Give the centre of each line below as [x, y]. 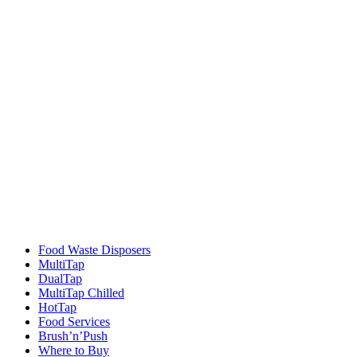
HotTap [57, 307]
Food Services [74, 321]
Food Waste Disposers [94, 249]
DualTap [60, 278]
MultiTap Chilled [81, 292]
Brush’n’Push [73, 335]
